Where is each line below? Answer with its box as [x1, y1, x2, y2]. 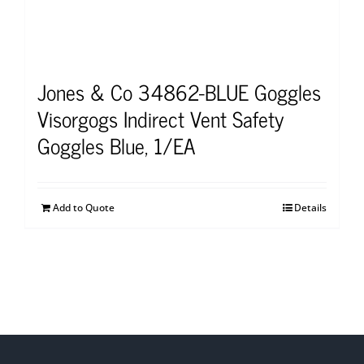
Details [294, 201, 327, 215]
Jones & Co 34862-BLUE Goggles [37, 74, 321, 110]
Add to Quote [53, 201, 115, 215]
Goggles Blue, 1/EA [37, 128, 195, 163]
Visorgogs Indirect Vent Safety [37, 101, 284, 136]
